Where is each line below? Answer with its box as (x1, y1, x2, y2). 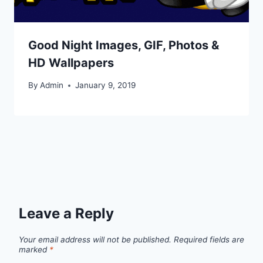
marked (19, 244, 49, 254)
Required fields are (174, 234, 244, 244)
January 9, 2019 (75, 80, 136, 90)
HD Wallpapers (28, 55, 114, 70)
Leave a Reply (19, 205, 114, 222)
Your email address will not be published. (19, 234, 171, 244)
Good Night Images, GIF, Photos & (28, 38, 219, 52)
